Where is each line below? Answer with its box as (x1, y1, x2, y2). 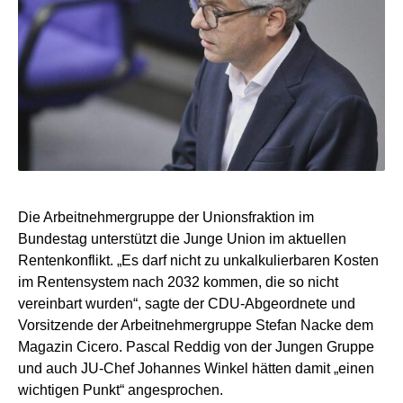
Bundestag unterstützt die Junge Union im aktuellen (18, 231, 346, 247)
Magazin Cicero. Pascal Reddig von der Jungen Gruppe (18, 339, 374, 355)
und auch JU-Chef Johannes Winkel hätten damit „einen (18, 361, 374, 377)
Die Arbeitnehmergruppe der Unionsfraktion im (18, 210, 314, 226)
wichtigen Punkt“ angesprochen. (18, 382, 223, 399)
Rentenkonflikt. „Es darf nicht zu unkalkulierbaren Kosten (18, 253, 379, 269)
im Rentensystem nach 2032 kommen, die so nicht (18, 274, 338, 291)
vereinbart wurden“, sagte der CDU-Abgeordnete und (18, 296, 355, 312)
